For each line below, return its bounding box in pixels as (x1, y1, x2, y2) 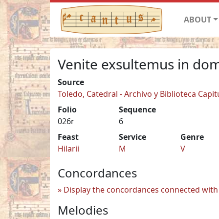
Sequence (119, 104, 156, 115)
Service (119, 131, 147, 142)
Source (58, 76, 84, 88)
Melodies (58, 201, 109, 218)
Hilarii (58, 143, 79, 154)
